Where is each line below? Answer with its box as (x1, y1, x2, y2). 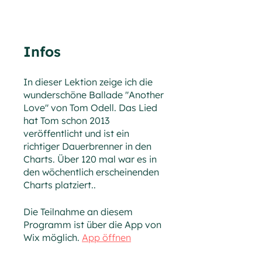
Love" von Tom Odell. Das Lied (23, 102, 157, 113)
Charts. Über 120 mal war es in (23, 153, 157, 165)
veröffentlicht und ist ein (23, 127, 129, 139)
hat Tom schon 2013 (23, 115, 109, 126)
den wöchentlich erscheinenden (23, 166, 159, 178)
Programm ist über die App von (23, 219, 161, 230)
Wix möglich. (23, 232, 80, 243)
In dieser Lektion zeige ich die (23, 76, 153, 88)
